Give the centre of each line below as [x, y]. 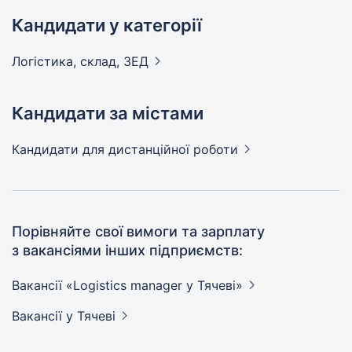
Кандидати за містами [108, 113]
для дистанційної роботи [160, 149]
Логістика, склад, [68, 61]
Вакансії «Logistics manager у [104, 285]
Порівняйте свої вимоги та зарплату [138, 231]
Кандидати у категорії [107, 25]
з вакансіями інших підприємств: [127, 250]
